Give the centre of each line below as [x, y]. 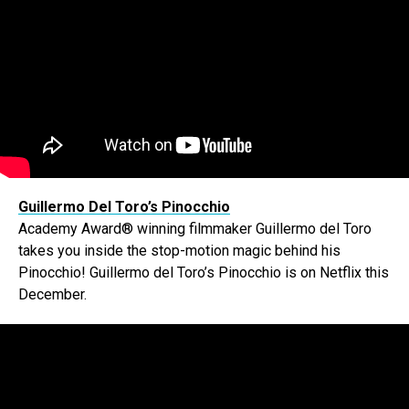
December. [52, 295]
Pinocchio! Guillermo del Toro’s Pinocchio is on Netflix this [204, 273]
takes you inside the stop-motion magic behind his [179, 251]
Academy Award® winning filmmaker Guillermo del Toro [195, 229]
